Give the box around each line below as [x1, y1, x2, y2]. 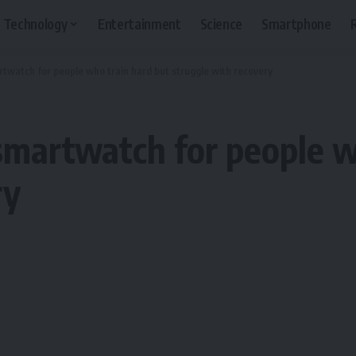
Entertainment [97, 14, 181, 33]
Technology [2, 14, 68, 33]
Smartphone [261, 14, 331, 33]
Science [199, 14, 243, 33]
